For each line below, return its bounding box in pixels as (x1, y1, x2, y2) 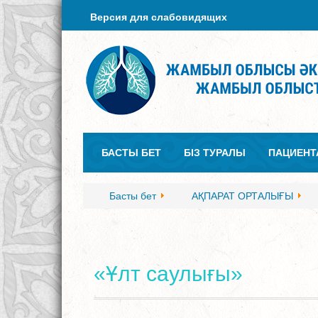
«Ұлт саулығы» (94, 262, 243, 285)
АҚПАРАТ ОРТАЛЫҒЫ (192, 190, 293, 202)
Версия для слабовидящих (90, 11, 227, 23)
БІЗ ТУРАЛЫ (184, 147, 246, 158)
